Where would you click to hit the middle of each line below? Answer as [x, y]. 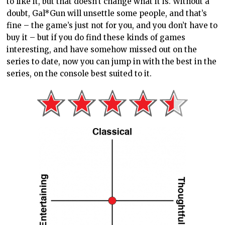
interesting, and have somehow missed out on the [102, 49]
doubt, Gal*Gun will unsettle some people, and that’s [107, 13]
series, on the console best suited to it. [79, 73]
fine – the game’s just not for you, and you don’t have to [112, 25]
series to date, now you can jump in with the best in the [112, 61]
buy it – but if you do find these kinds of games [96, 37]
